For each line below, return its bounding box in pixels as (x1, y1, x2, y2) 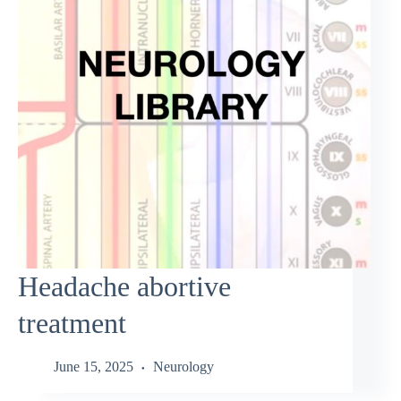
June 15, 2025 (54, 359, 133, 375)
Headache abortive (18, 269, 231, 303)
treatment (18, 306, 126, 339)
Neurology (153, 359, 214, 375)
